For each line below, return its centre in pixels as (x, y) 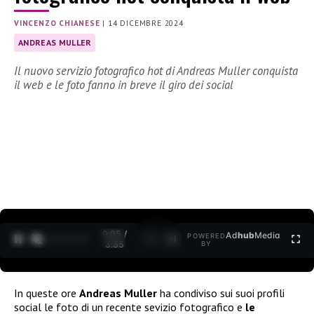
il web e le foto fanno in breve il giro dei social (124, 85)
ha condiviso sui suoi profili (221, 293)
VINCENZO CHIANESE (57, 23)
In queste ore (47, 293)
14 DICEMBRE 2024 (146, 23)
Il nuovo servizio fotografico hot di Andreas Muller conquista (156, 71)
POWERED (207, 236)
